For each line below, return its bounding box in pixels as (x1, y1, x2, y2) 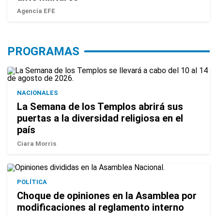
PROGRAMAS (7, 44, 79, 58)
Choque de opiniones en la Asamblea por (17, 189, 197, 201)
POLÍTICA (17, 178, 47, 186)
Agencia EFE (17, 7, 55, 15)
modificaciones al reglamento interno (17, 201, 184, 213)
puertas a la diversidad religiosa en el (17, 112, 183, 124)
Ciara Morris (17, 139, 56, 147)
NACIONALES (17, 89, 58, 96)
